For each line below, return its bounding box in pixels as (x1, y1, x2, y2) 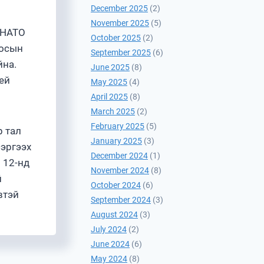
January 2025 (91, 136, 142, 146)
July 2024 (91, 225, 127, 235)
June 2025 (91, 62, 130, 72)
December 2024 (91, 151, 148, 161)
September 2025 (91, 48, 151, 58)
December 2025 (91, 4, 148, 14)
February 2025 (91, 121, 144, 131)
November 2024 (91, 166, 149, 176)
